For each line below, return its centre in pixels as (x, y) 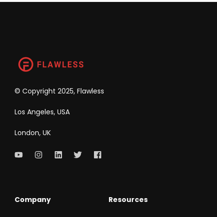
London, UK (34, 132)
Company (33, 199)
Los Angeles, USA (42, 112)
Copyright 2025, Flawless (63, 91)
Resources (128, 199)
